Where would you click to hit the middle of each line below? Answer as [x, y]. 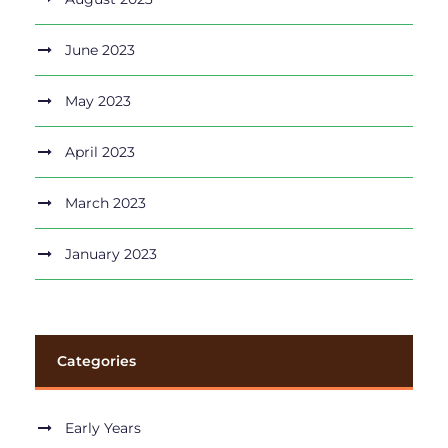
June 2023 [100, 50]
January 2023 [111, 254]
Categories [96, 361]
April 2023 [100, 152]
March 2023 [105, 203]
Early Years [103, 428]
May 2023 [98, 101]
